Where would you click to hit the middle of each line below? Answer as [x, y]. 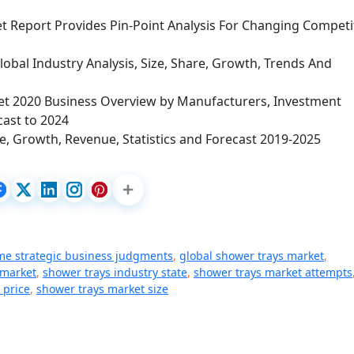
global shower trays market [252, 256]
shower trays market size [102, 289]
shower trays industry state [115, 272]
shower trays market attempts [273, 272]
